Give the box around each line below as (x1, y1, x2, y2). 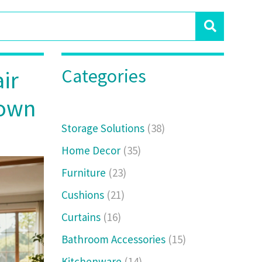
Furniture (61, 166, 109, 180)
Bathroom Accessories (61, 232, 168, 246)
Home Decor (61, 143, 123, 157)
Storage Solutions (61, 121, 147, 135)
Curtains (61, 210, 104, 224)
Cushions (61, 188, 107, 202)
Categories (61, 64, 147, 88)
